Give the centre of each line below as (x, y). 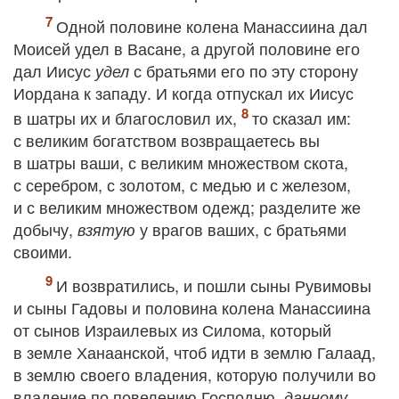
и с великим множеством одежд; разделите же (187, 207)
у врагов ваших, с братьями (241, 229)
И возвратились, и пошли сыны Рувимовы (214, 285)
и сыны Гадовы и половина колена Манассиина (192, 307)
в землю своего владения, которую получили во (195, 374)
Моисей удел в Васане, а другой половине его (187, 48)
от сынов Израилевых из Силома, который (172, 330)
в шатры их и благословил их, (127, 118)
